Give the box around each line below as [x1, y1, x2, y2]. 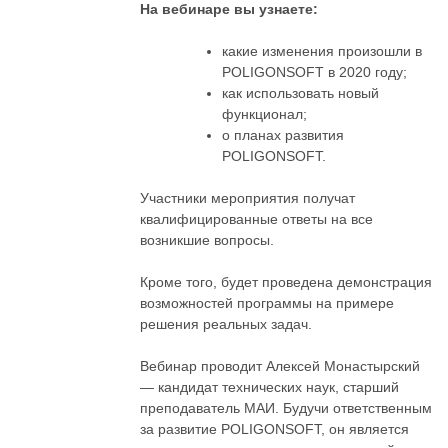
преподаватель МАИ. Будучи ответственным [140, 400, 433, 417]
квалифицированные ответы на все [140, 211, 374, 228]
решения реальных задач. [140, 316, 313, 333]
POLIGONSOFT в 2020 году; [222, 64, 408, 81]
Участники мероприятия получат [140, 190, 356, 207]
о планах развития [222, 127, 345, 144]
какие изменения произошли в [222, 43, 423, 60]
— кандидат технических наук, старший [140, 379, 400, 396]
